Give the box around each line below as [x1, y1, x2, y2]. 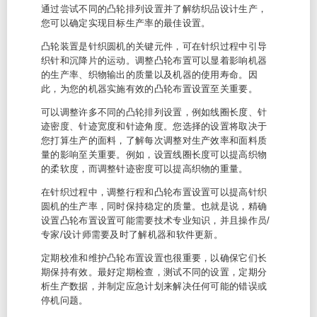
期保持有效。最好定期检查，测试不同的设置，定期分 [41, 267, 267, 277]
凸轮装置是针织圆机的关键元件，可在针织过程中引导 [41, 41, 267, 52]
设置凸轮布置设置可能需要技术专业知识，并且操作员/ [41, 215, 270, 226]
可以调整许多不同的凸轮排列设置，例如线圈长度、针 [41, 107, 267, 117]
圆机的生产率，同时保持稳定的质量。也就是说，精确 [41, 201, 267, 212]
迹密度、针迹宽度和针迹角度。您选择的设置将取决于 [41, 121, 267, 132]
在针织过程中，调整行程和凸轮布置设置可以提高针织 [41, 187, 267, 197]
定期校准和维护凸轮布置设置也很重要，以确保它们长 [41, 253, 267, 263]
